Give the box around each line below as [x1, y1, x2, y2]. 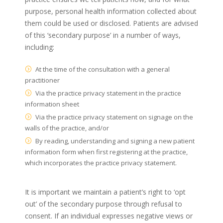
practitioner [25, 75, 61, 85]
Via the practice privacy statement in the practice [35, 88, 181, 98]
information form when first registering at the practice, [25, 147, 188, 156]
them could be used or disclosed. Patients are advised [25, 18, 198, 28]
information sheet [25, 99, 81, 109]
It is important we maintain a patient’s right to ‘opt [25, 187, 186, 197]
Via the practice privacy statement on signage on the [35, 112, 193, 121]
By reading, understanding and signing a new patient [35, 136, 195, 145]
